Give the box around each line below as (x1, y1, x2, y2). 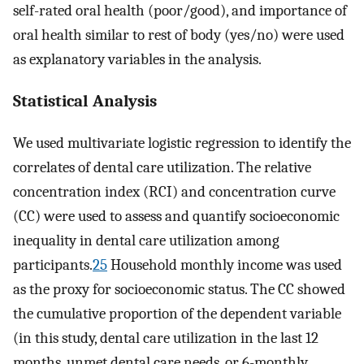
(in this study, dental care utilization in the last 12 (13, 328, 318, 347)
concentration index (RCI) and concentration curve (13, 182, 336, 201)
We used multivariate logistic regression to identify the (13, 133, 351, 152)
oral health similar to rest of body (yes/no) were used (13, 26, 344, 44)
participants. (13, 255, 93, 274)
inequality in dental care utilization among (13, 231, 279, 249)
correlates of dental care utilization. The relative (13, 158, 311, 176)
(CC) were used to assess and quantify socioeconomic (13, 206, 340, 225)
